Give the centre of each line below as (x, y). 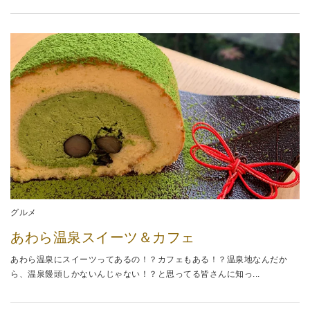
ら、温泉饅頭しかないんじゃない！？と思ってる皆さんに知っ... (135, 274)
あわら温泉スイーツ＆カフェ (103, 237)
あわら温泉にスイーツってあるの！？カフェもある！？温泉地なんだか (149, 259)
